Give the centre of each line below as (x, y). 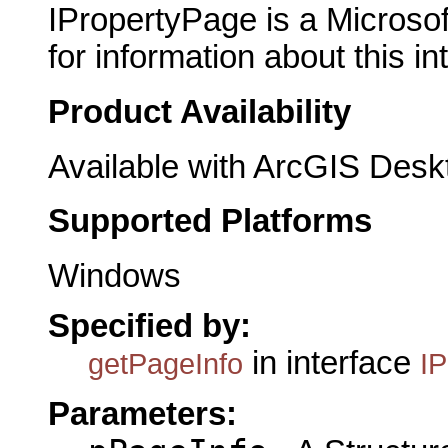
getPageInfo (165, 364)
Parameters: (142, 413)
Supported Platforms (210, 221)
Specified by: (149, 326)
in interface (331, 363)
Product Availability (199, 111)
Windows (114, 276)
